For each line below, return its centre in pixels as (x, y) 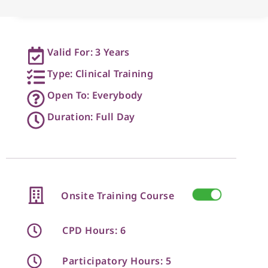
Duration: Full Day (91, 116)
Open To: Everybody (95, 95)
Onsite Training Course (118, 195)
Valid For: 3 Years (89, 52)
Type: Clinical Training (100, 73)
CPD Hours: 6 (94, 230)
